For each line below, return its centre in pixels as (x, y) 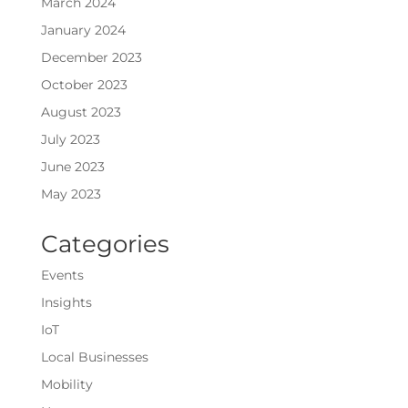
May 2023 (71, 194)
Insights (66, 303)
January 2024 (83, 31)
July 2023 (70, 140)
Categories (105, 245)
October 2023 (84, 85)
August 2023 (81, 112)
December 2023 (91, 58)
